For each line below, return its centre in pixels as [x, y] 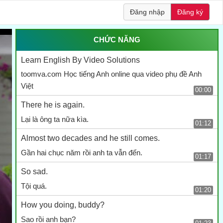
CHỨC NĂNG [117, 40]
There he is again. [53, 105]
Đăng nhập [147, 12]
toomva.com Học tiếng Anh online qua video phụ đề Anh [111, 74]
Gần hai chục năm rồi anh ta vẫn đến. [81, 153]
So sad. [34, 172]
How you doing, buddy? [62, 205]
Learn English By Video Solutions [80, 60]
